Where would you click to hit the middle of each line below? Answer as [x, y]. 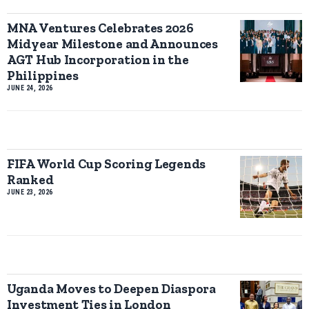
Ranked [30, 179]
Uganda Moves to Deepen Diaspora [111, 288]
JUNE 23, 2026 [30, 192]
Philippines [43, 75]
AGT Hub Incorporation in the [98, 59]
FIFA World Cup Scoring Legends [106, 163]
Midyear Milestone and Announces [112, 43]
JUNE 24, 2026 [30, 88]
